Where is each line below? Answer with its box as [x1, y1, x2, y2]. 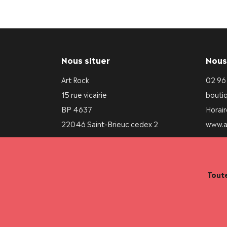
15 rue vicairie [61, 89, 107, 100]
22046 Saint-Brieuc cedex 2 [61, 118, 158, 129]
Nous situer [61, 54, 110, 66]
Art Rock [61, 74, 89, 85]
